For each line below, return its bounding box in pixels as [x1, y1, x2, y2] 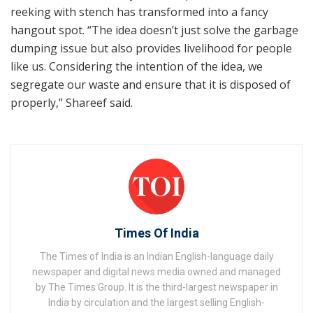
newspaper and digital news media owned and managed [32, 265, 281, 277]
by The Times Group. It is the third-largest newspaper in [35, 281, 278, 293]
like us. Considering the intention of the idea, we [10, 58, 263, 74]
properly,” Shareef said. [10, 94, 133, 110]
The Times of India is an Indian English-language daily [39, 250, 274, 262]
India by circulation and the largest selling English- [48, 296, 265, 308]
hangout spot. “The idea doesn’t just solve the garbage [10, 22, 298, 38]
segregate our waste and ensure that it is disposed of [10, 76, 291, 92]
